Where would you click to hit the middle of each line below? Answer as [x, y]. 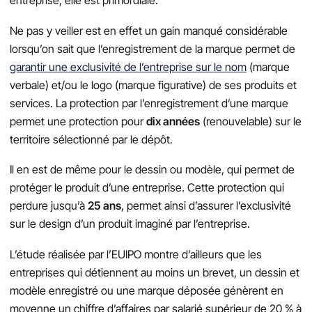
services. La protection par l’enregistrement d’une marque [149, 103]
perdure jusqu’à [49, 206]
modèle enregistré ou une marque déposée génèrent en [147, 290]
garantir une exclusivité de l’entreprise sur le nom [128, 67]
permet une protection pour [78, 121]
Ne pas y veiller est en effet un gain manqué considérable [149, 30]
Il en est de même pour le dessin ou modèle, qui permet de [152, 170]
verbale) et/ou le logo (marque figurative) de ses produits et [153, 85]
